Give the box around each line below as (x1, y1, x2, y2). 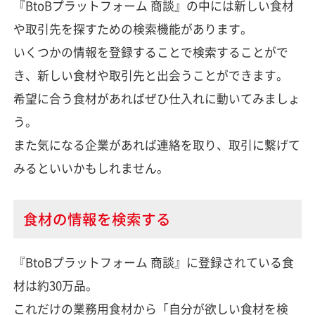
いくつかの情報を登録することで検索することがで (13, 43, 288, 60)
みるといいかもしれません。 (13, 159, 169, 176)
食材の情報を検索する (22, 207, 171, 229)
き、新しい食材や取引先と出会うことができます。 (13, 66, 288, 84)
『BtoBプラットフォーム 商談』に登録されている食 (13, 254, 294, 271)
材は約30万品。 (13, 277, 98, 295)
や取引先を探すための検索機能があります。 (13, 20, 252, 37)
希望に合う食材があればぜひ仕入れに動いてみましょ (13, 89, 300, 107)
